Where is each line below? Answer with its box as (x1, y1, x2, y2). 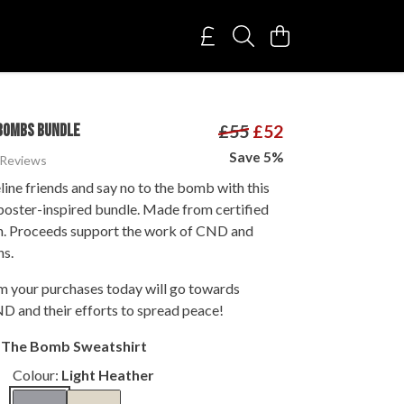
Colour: (12, 366, 61, 383)
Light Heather (60, 366, 154, 383)
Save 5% (229, 149, 283, 165)
